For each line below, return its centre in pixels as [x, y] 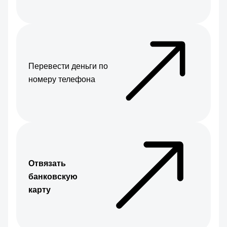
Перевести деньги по [68, 66]
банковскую [53, 177]
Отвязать [47, 164]
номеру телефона [62, 79]
